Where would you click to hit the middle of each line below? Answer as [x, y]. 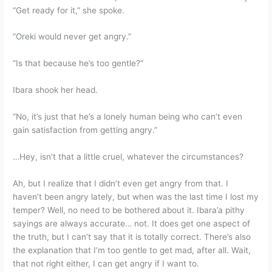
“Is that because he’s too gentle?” [78, 63]
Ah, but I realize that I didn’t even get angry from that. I [121, 183]
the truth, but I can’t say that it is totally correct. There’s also [132, 236]
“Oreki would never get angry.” [72, 37]
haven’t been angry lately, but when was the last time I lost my [136, 196]
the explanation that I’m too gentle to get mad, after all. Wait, [132, 250]
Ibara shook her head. [56, 90]
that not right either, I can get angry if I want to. [106, 263]
